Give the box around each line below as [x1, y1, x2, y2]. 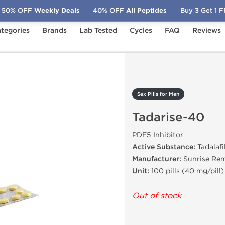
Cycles [130, 26, 152, 35]
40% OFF [93, 6, 125, 15]
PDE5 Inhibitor [132, 131, 183, 139]
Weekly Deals [32, 6, 80, 15]
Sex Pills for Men [137, 91, 179, 97]
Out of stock [132, 191, 181, 200]
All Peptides [124, 6, 167, 15]
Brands [42, 26, 67, 35]
